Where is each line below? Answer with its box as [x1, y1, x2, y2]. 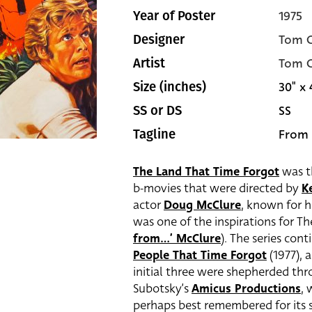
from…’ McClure [133, 230, 221, 247]
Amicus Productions [192, 280, 301, 297]
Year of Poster [133, 8, 215, 24]
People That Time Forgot [133, 247, 267, 264]
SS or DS [133, 103, 182, 118]
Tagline [133, 127, 175, 142]
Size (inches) [133, 79, 206, 95]
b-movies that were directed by [133, 180, 302, 197]
